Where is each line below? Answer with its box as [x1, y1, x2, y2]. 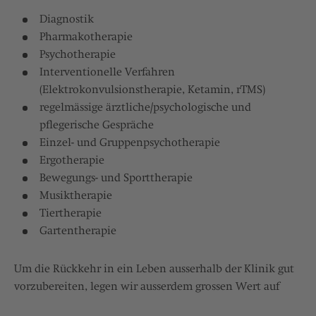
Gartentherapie [39, 224, 116, 238]
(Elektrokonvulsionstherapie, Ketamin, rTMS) [39, 83, 265, 97]
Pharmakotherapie [39, 30, 133, 44]
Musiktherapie [39, 189, 112, 202]
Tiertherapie [39, 207, 102, 220]
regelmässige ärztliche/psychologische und [39, 101, 251, 114]
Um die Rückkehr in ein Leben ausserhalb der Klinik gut [14, 262, 294, 276]
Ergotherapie [39, 154, 104, 167]
